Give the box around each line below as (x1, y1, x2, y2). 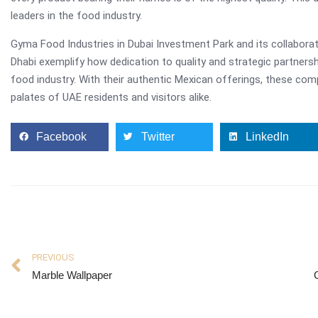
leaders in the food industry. (11, 9, 142, 22)
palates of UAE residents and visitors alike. (11, 90, 212, 104)
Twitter (141, 131, 175, 143)
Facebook (36, 131, 87, 143)
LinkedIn (246, 131, 290, 143)
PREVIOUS (32, 251, 75, 263)
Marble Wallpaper (32, 268, 112, 281)
